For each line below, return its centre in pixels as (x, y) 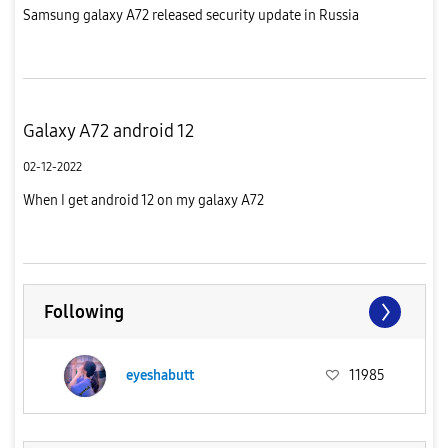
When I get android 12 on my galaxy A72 (143, 200)
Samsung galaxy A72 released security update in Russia (190, 15)
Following (83, 311)
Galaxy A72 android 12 (108, 130)
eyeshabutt (159, 375)
